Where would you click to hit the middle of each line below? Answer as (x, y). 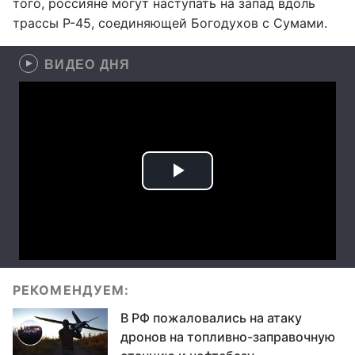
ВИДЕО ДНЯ (88, 64)
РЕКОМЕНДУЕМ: (71, 290)
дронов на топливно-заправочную (228, 337)
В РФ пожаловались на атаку (211, 318)
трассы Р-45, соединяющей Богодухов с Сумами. (170, 23)
